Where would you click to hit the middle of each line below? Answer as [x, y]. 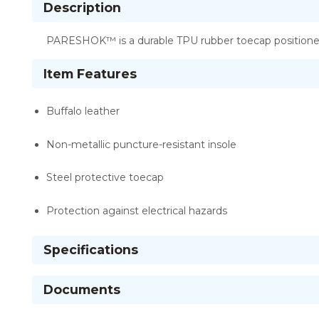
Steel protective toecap [105, 177]
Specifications [91, 250]
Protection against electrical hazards [137, 210]
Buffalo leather [83, 111]
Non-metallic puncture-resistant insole [141, 144]
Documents [82, 289]
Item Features [90, 74]
